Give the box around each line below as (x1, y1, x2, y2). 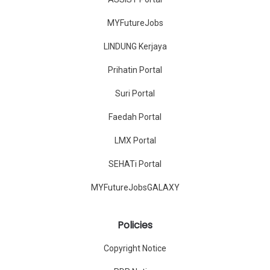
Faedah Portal (108, 112, 162, 122)
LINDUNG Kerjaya (103, 42, 167, 52)
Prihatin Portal (108, 65, 162, 75)
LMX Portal (114, 136, 156, 146)
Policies (118, 218, 152, 233)
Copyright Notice (104, 243, 166, 254)
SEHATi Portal (108, 159, 162, 169)
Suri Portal (115, 89, 155, 99)
